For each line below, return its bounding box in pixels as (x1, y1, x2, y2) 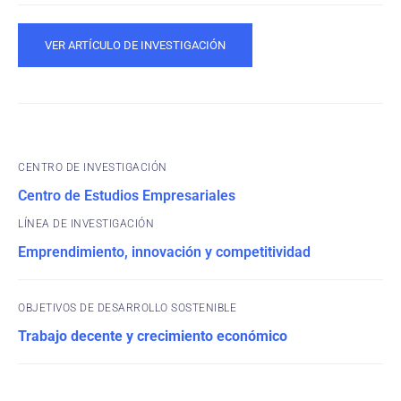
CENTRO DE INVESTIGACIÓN (18, 161, 167, 174)
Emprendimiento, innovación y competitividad (18, 243, 311, 260)
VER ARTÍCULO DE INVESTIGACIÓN (45, 38, 226, 52)
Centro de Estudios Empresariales (18, 187, 235, 204)
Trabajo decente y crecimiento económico (18, 328, 287, 345)
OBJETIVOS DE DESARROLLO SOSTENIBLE (18, 302, 236, 314)
